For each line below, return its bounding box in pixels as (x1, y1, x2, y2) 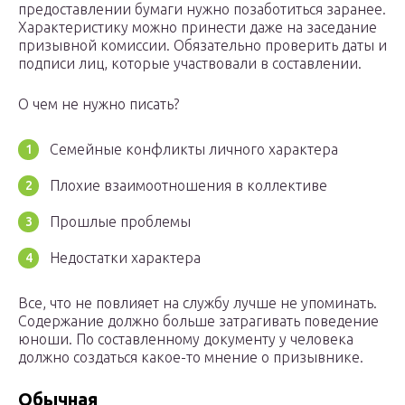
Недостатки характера (50, 250, 201, 267)
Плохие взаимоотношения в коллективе (50, 177, 327, 194)
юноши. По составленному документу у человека (18, 331, 353, 348)
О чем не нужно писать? (18, 96, 179, 113)
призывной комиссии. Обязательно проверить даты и (18, 37, 387, 54)
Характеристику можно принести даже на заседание (18, 19, 377, 36)
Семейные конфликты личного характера (50, 141, 338, 158)
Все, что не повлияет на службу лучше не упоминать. (18, 295, 377, 312)
